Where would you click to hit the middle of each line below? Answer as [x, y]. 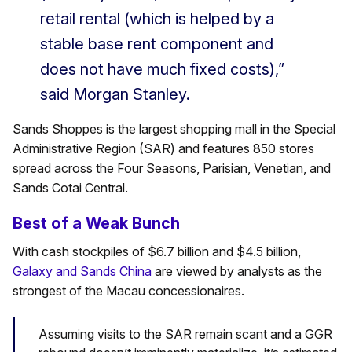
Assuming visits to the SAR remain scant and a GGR [185, 334]
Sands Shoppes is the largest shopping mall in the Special [174, 129]
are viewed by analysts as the [237, 271]
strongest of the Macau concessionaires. [128, 291]
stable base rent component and [157, 44]
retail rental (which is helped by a [157, 19]
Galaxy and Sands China [82, 271]
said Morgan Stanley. [115, 95]
